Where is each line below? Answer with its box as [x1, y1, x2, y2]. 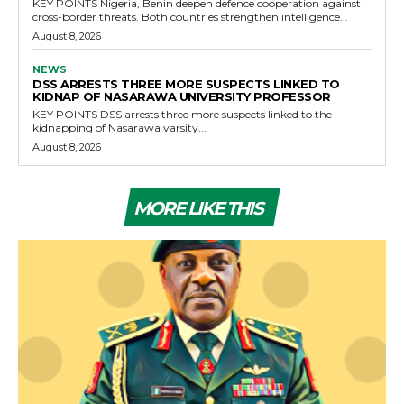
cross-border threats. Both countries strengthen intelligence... [142, 9, 348, 23]
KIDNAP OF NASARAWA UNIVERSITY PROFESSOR [32, 88, 331, 104]
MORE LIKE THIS [133, 197, 262, 219]
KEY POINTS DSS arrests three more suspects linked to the [32, 106, 100, 121]
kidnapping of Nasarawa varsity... [32, 120, 207, 134]
